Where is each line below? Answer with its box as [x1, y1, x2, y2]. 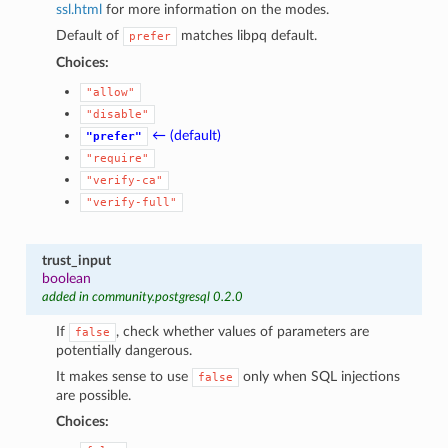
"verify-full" [86, 195, 178, 209]
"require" [86, 151, 150, 165]
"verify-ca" [86, 173, 164, 187]
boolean [41, 270, 91, 286]
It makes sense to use [56, 368, 193, 384]
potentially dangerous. [56, 342, 193, 358]
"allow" [86, 85, 136, 99]
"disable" [86, 107, 150, 121]
